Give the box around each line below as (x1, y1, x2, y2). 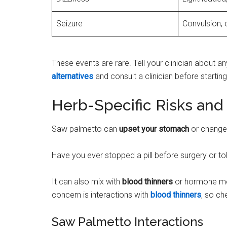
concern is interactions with (52, 190, 150, 200)
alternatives (52, 71, 93, 81)
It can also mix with (52, 176, 122, 186)
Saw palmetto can (52, 124, 119, 134)
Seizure (56, 18, 83, 28)
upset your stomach (119, 124, 189, 134)
